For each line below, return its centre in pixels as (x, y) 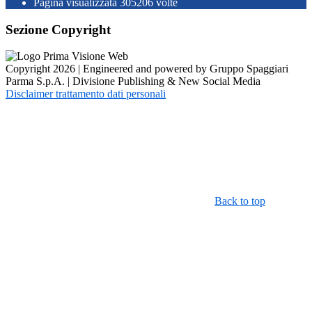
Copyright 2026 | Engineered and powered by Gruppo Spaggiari (147, 69)
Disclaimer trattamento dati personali (86, 94)
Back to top (240, 201)
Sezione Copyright (58, 29)
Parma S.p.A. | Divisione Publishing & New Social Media (133, 81)
